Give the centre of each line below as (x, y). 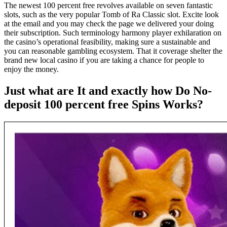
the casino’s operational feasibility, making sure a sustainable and (107, 42)
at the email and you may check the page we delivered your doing (109, 24)
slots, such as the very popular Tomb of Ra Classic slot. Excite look (111, 15)
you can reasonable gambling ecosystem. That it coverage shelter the (113, 51)
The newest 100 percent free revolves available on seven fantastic (108, 6)
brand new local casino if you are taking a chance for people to (104, 60)
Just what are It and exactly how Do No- (108, 90)
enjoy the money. (31, 69)
